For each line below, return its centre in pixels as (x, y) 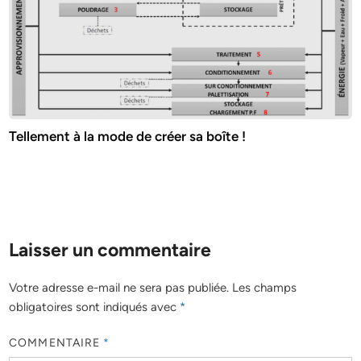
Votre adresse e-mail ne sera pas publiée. (119, 287)
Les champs (265, 287)
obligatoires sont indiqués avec (95, 307)
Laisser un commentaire (110, 249)
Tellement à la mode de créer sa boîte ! (128, 136)
